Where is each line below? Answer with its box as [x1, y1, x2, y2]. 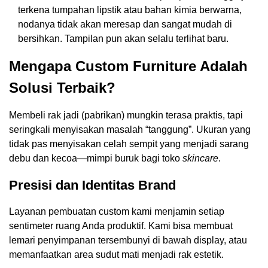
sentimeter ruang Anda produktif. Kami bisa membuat [9, 221, 233, 232]
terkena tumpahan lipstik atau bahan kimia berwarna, [18, 5, 242, 16]
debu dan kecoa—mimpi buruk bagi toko [9, 153, 182, 164]
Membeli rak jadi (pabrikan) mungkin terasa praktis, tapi [9, 110, 243, 121]
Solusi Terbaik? [9, 80, 115, 96]
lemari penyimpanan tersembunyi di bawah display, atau [9, 235, 247, 246]
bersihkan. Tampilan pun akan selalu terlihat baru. [18, 33, 229, 44]
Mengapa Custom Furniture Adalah [9, 58, 248, 75]
